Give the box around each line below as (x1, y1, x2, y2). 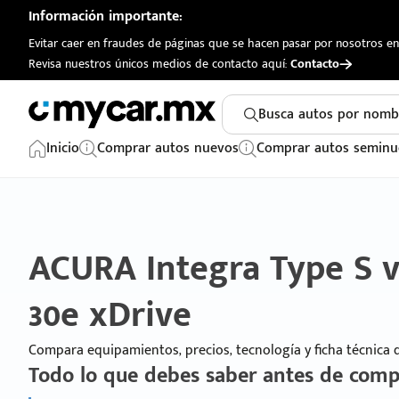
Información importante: (28, 4, 183, 28)
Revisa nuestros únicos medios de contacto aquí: (28, 53, 290, 74)
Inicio (46, 136, 79, 160)
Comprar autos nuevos (97, 136, 239, 160)
